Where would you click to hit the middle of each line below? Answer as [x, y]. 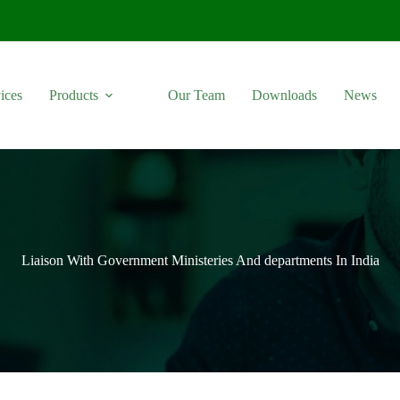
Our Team [196, 96]
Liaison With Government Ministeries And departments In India [200, 261]
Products [73, 96]
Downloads [284, 96]
